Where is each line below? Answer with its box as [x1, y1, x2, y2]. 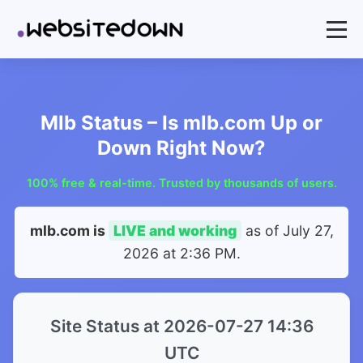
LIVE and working [113, 222, 237, 239]
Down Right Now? [97, 136, 266, 160]
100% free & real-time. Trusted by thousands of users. [26, 176, 337, 190]
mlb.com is [29, 222, 109, 239]
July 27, [282, 222, 334, 239]
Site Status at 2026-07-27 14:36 [49, 316, 314, 336]
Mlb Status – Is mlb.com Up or [41, 111, 322, 135]
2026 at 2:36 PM [122, 245, 237, 262]
